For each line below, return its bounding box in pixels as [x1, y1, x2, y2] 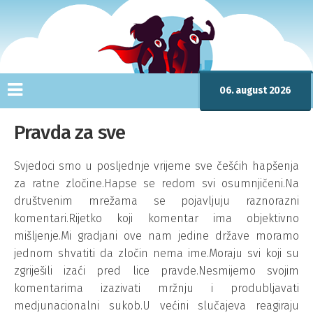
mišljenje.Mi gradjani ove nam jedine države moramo [14, 229, 299, 242]
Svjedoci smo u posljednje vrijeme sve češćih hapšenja [14, 159, 299, 173]
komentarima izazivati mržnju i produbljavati [14, 282, 299, 295]
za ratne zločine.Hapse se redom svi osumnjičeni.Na [14, 177, 299, 190]
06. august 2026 [219, 85, 291, 96]
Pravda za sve [14, 121, 126, 144]
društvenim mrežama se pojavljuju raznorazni [14, 194, 299, 208]
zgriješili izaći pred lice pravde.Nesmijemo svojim [14, 264, 299, 277]
